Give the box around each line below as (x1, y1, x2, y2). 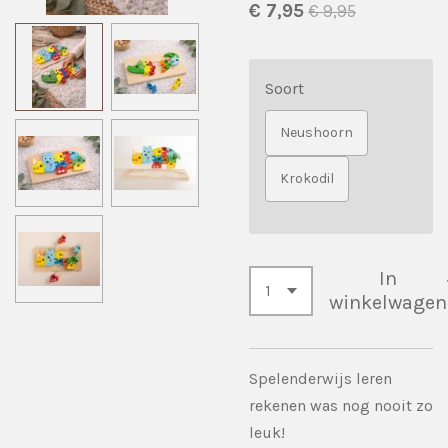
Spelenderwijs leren (249, 368, 392, 388)
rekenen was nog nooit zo (249, 395, 433, 415)
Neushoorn (280, 124, 353, 142)
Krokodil (280, 170, 334, 188)
